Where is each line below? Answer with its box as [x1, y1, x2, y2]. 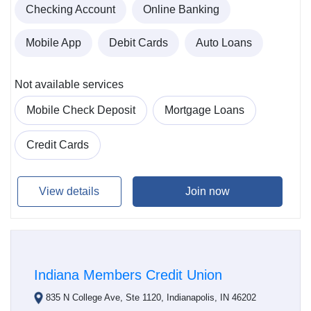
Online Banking [143, 3, 219, 16]
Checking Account [26, 3, 115, 16]
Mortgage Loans [165, 104, 244, 117]
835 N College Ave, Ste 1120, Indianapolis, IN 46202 [46, 292, 257, 303]
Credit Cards [26, 139, 89, 151]
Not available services [15, 78, 124, 91]
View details [39, 185, 100, 197]
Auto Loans [196, 37, 252, 49]
